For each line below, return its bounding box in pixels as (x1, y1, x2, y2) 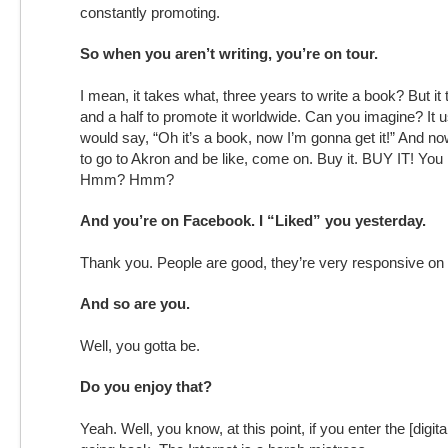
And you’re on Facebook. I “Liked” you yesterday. (80, 212, 426, 229)
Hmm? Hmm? (80, 171, 174, 188)
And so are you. (80, 295, 190, 312)
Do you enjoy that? (80, 378, 212, 395)
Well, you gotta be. (80, 337, 200, 354)
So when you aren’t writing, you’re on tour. (80, 45, 378, 62)
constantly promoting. (80, 4, 220, 21)
